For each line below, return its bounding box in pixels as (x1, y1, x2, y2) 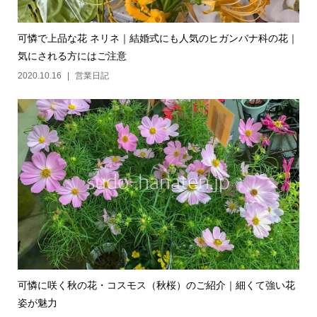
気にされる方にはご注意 (17, 50, 127, 62)
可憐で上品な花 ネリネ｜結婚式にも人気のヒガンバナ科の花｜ (17, 33, 298, 45)
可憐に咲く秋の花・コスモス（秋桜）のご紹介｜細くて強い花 (17, 279, 295, 292)
